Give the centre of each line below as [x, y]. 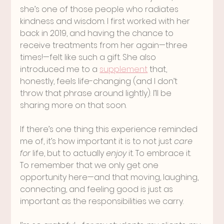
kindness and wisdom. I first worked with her [106, 21]
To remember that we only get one [90, 165]
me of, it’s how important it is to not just [97, 141]
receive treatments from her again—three [105, 45]
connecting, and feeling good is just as [98, 189]
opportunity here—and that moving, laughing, [110, 177]
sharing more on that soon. [73, 105]
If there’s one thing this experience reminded [110, 129]
